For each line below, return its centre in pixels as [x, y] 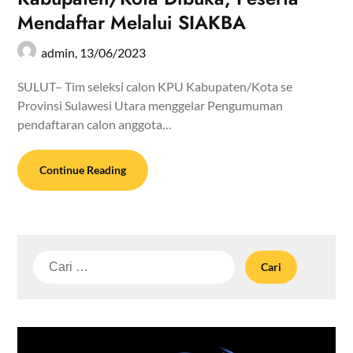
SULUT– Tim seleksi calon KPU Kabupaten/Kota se [155, 86]
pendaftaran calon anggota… [95, 124]
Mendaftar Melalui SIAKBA [132, 22]
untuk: [51, 277]
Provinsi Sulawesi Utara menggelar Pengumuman [150, 105]
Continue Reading [83, 169]
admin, [61, 52]
